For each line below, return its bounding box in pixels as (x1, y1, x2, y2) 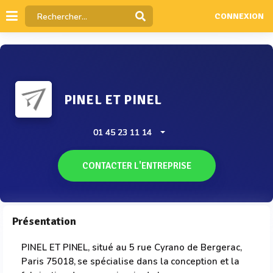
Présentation (12, 214, 76, 228)
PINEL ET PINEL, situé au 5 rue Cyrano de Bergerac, (21, 241, 242, 253)
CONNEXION (214, 11, 264, 22)
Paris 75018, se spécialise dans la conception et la (21, 255, 239, 268)
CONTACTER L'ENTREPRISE (82, 160, 191, 171)
